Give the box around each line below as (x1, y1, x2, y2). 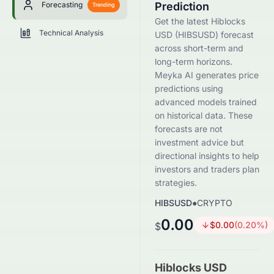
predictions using (155, 83, 223, 94)
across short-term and (155, 43, 243, 53)
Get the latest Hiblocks (155, 16, 245, 26)
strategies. (155, 177, 197, 188)
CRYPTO (197, 198, 232, 208)
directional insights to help (155, 150, 259, 161)
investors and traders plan (155, 164, 259, 174)
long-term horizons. (155, 56, 232, 67)
